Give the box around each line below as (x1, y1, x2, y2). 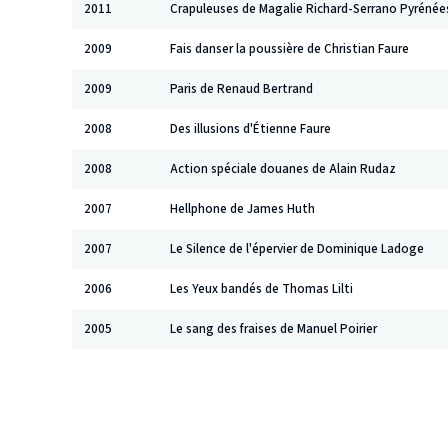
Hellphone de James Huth (170, 199, 315, 218)
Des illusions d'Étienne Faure (170, 119, 331, 138)
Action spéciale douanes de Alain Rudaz (170, 159, 396, 178)
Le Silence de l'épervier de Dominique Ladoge (170, 239, 424, 258)
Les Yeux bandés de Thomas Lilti (170, 279, 353, 298)
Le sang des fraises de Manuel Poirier (170, 319, 377, 338)
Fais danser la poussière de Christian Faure (170, 39, 409, 58)
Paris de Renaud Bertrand (170, 79, 313, 98)
